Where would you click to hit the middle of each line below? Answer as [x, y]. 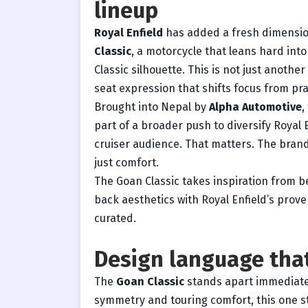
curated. [115, 218]
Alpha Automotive [255, 107]
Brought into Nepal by [152, 107]
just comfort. [126, 162]
